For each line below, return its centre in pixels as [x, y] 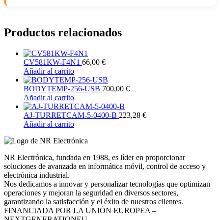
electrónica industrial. [37, 175]
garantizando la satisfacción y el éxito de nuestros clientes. [94, 201]
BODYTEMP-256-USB [63, 88]
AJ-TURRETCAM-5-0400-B [71, 115]
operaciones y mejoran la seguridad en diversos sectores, [91, 192]
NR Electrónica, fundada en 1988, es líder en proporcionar [95, 157]
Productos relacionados [63, 32]
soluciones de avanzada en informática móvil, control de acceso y [105, 166]
